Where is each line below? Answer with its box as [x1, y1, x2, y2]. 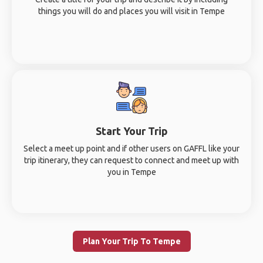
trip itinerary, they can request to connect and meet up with [24, 156, 239, 165]
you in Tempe [107, 167, 156, 177]
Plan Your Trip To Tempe [82, 237, 181, 246]
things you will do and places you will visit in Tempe [38, 6, 225, 16]
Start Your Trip [95, 125, 168, 137]
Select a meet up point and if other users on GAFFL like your [23, 144, 240, 153]
